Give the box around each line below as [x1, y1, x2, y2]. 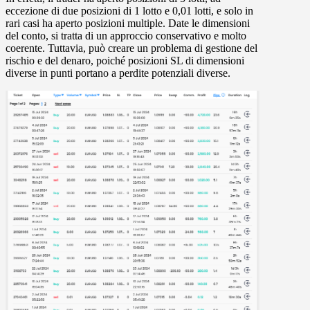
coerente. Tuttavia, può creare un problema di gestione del [6, 42, 257, 55]
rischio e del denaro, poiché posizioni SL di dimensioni [6, 55, 244, 67]
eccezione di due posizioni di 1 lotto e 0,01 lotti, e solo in [6, 5, 253, 17]
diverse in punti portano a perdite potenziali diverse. [6, 67, 230, 80]
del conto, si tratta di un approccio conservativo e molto [6, 30, 246, 42]
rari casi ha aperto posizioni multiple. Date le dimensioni [6, 17, 250, 30]
